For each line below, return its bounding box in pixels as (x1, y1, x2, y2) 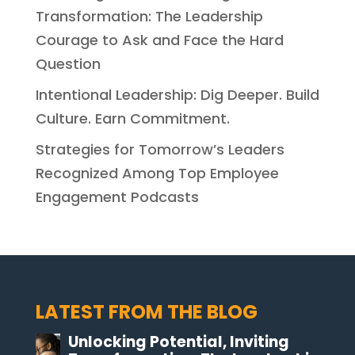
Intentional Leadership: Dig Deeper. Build (35, 84, 319, 105)
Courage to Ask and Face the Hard (35, 29, 284, 50)
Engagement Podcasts (35, 186, 199, 207)
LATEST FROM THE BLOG (35, 298, 258, 325)
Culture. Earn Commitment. (35, 108, 230, 128)
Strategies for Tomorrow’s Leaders (35, 139, 284, 159)
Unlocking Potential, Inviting (67, 330, 289, 353)
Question (35, 53, 101, 74)
